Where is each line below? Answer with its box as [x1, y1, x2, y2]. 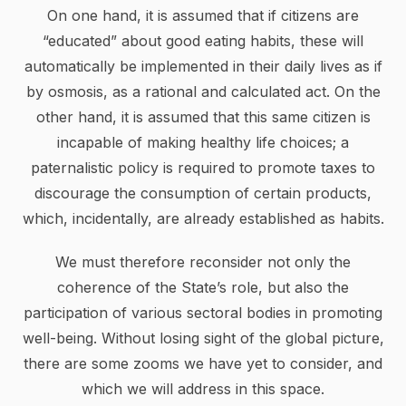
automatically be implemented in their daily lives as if [24, 57, 382, 75]
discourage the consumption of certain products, [34, 184, 372, 202]
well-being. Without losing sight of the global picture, [22, 329, 384, 347]
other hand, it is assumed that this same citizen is [35, 108, 371, 126]
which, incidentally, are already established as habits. [22, 209, 384, 227]
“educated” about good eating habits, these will [43, 32, 363, 50]
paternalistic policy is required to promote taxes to [31, 159, 375, 177]
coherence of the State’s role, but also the [57, 278, 349, 296]
